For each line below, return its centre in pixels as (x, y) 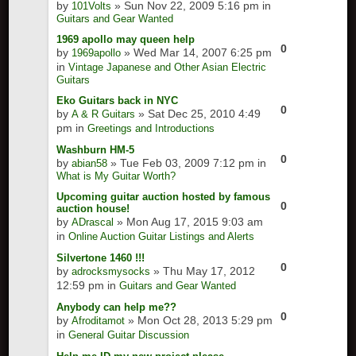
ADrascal (93, 222)
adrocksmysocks (111, 271)
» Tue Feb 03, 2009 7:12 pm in (187, 163)
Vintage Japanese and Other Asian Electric (168, 67)
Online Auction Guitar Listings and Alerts (162, 236)
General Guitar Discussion (129, 335)
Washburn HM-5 (96, 150)
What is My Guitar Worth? (116, 176)
